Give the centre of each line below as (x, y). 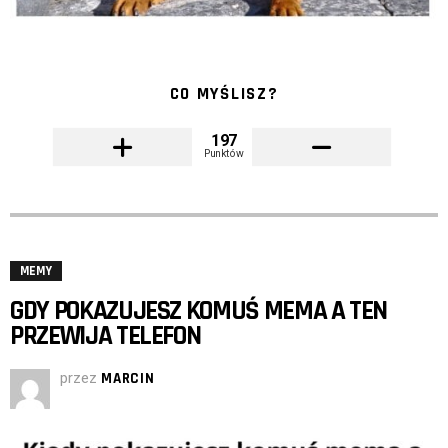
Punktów (224, 153)
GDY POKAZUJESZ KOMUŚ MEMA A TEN (199, 311)
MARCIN (128, 379)
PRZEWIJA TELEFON (105, 336)
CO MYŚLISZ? (224, 94)
